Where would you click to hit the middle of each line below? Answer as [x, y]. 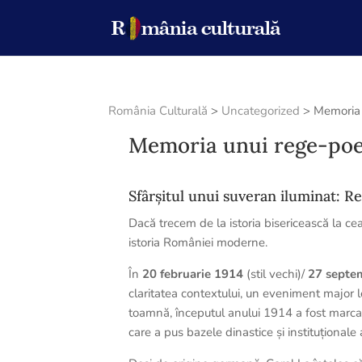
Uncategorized [261, 111]
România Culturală [158, 111]
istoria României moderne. [198, 242]
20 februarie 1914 [193, 274]
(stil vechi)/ [276, 274]
